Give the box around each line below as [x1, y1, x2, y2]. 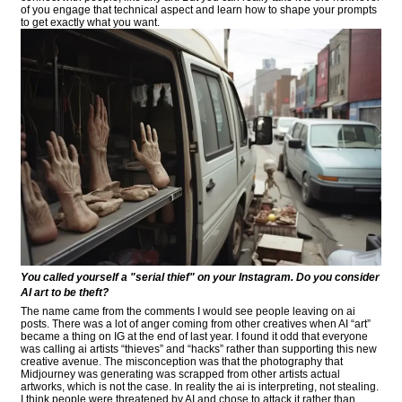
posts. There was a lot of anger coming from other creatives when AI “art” [21, 318, 371, 331]
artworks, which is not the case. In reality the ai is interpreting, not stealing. [21, 380, 379, 394]
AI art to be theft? [21, 286, 109, 300]
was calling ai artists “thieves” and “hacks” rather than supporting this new [21, 343, 377, 356]
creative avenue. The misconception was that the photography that [21, 355, 343, 369]
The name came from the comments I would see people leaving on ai [21, 305, 355, 319]
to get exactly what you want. [21, 15, 160, 29]
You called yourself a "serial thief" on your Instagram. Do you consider [21, 271, 380, 284]
